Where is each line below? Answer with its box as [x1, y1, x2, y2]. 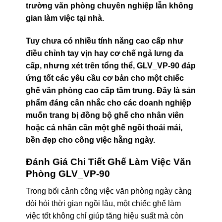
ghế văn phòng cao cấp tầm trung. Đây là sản [25, 86, 196, 95]
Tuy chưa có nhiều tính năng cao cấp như [25, 36, 183, 45]
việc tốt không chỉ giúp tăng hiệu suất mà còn [25, 211, 183, 220]
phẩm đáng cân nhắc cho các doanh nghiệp [25, 98, 191, 107]
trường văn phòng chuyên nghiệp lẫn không [25, 1, 193, 10]
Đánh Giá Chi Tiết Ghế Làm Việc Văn [25, 157, 191, 167]
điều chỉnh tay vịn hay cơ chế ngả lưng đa [25, 49, 183, 57]
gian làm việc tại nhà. [25, 13, 104, 22]
